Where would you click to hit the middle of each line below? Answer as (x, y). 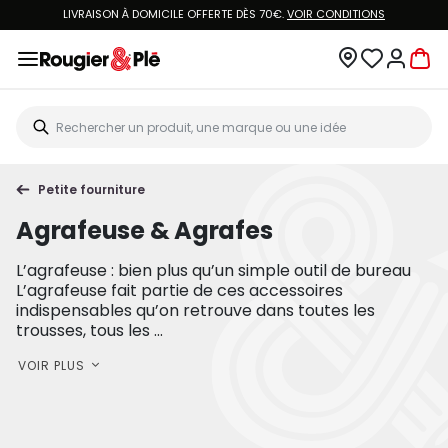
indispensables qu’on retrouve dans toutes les (195, 310)
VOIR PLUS (51, 365)
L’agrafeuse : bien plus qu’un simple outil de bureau (213, 270)
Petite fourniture (91, 189)
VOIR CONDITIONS (336, 14)
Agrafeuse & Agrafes (144, 230)
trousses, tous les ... (89, 330)
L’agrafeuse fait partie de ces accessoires (179, 290)
